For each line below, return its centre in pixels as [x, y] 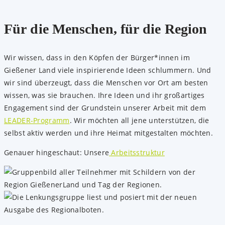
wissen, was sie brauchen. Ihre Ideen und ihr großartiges [104, 95]
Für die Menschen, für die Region [106, 29]
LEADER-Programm [37, 120]
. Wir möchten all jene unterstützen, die [139, 120]
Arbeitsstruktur [137, 152]
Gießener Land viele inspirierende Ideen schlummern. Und [108, 70]
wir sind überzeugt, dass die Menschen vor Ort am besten [106, 82]
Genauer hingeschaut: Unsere [57, 152]
